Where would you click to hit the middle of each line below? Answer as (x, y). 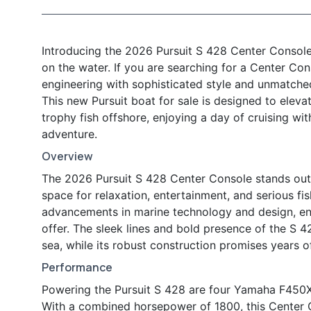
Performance (77, 268)
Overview (67, 157)
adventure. (69, 134)
